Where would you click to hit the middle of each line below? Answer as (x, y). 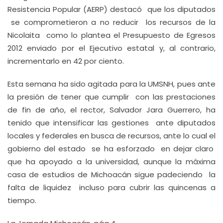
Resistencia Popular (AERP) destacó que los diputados (111, 9)
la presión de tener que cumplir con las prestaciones (111, 97)
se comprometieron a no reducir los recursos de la (111, 22)
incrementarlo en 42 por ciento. (66, 61)
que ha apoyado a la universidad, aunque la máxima (111, 162)
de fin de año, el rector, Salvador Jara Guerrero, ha (111, 110)
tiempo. (22, 200)
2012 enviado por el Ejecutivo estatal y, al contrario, (111, 48)
